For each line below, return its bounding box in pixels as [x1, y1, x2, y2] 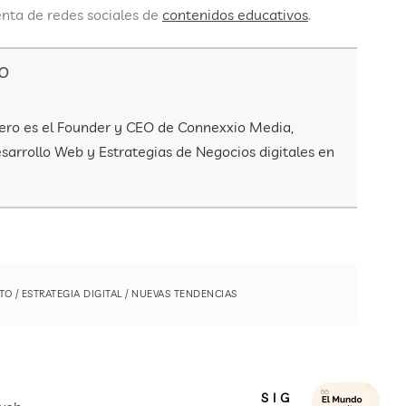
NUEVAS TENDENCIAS [131, 287, 237, 301]
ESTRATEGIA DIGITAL [21, 287, 122, 301]
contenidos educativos [162, 5, 308, 24]
